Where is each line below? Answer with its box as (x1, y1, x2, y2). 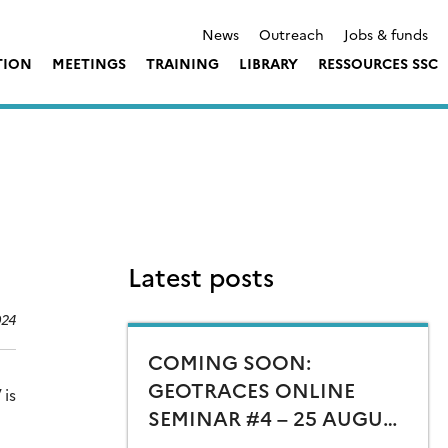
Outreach (259, 23, 324, 44)
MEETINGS (52, 52, 126, 73)
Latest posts (128, 259, 274, 294)
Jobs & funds (344, 23, 428, 44)
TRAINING (146, 52, 219, 73)
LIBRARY (239, 52, 298, 73)
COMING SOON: (148, 347, 311, 376)
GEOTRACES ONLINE (148, 375, 355, 404)
